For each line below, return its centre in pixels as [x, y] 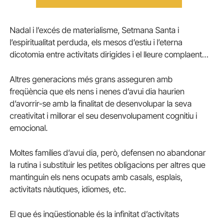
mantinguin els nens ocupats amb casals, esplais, [96, 177]
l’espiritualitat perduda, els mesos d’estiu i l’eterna [96, 42]
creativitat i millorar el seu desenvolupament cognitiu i [103, 116]
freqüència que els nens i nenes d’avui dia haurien [98, 91]
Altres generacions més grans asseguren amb [91, 79]
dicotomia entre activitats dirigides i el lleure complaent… [109, 54]
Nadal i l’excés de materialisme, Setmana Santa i [94, 30]
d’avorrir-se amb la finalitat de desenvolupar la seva [101, 103]
